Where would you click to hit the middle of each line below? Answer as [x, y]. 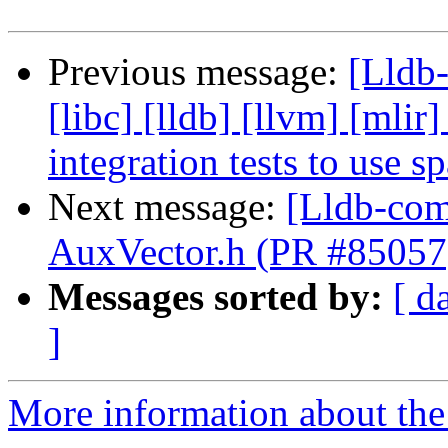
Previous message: [198, 72]
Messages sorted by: [215, 297]
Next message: [167, 207]
